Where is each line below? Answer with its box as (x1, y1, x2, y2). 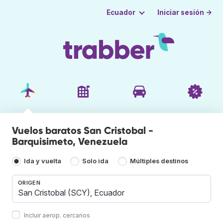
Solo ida (82, 157, 109, 165)
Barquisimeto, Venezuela (12, 135, 127, 147)
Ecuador (106, 8, 135, 16)
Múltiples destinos (129, 157, 188, 165)
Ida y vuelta (24, 157, 61, 165)
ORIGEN (18, 179, 40, 186)
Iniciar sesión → (157, 8, 213, 16)
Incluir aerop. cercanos (24, 211, 90, 219)
